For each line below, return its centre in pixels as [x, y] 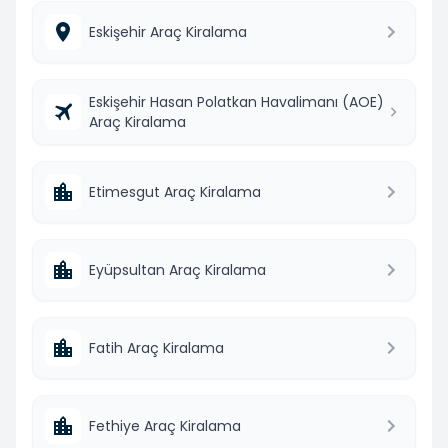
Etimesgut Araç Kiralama [175, 191]
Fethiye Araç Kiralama [165, 425]
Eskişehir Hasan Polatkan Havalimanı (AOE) [236, 101]
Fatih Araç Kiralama [156, 347]
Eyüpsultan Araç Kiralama [177, 269]
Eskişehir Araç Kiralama [168, 31]
